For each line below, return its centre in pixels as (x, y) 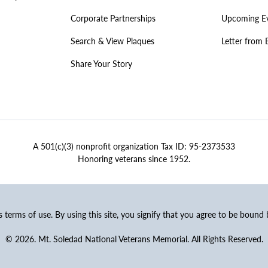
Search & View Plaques (112, 41)
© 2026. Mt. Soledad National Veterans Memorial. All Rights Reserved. (134, 239)
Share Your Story (101, 64)
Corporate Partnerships (113, 18)
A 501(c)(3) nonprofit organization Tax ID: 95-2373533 (134, 146)
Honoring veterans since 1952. (134, 159)
